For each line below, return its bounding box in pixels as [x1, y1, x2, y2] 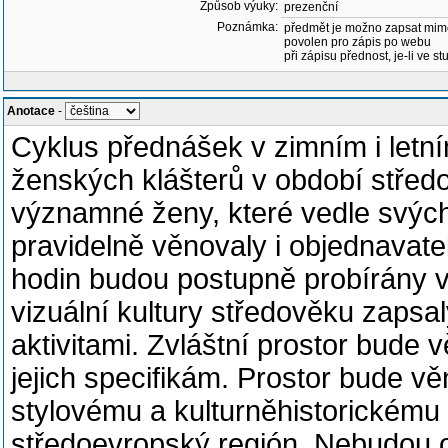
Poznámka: [217, 20, 278, 34]
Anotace [7, 104, 55, 118]
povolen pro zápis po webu [284, 35, 431, 49]
